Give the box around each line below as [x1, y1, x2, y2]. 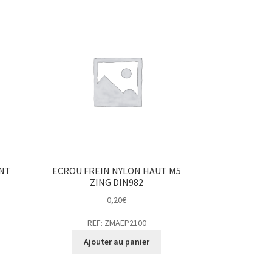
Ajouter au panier [84, 236, 150, 248]
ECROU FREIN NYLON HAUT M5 [52, 164, 182, 177]
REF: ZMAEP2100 [87, 217, 146, 229]
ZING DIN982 [90, 175, 144, 188]
